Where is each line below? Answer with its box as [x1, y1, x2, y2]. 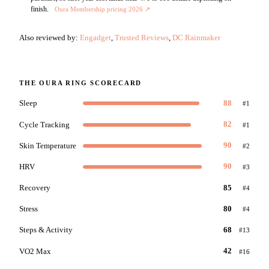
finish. [31, 4, 49, 13]
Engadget [80, 33, 111, 42]
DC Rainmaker [172, 33, 220, 42]
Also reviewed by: [19, 33, 80, 42]
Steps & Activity [19, 225, 73, 235]
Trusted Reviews [115, 33, 169, 42]
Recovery [19, 183, 50, 193]
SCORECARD [87, 79, 142, 86]
